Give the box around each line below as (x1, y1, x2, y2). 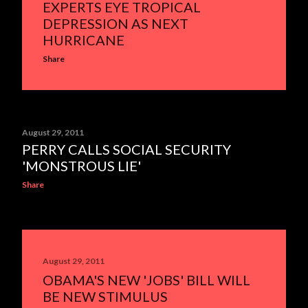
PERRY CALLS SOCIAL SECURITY (22, 141, 231, 157)
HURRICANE (43, 32, 124, 48)
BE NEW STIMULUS (43, 288, 168, 305)
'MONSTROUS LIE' (22, 157, 141, 174)
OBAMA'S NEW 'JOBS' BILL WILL (43, 272, 250, 288)
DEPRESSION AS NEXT (43, 15, 188, 32)
